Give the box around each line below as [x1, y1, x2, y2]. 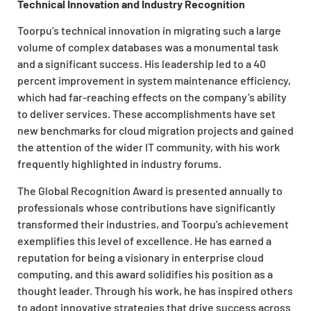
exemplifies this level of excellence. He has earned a [17, 233, 271, 247]
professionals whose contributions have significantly [17, 200, 276, 214]
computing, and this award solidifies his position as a [17, 267, 273, 280]
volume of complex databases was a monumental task [17, 40, 278, 54]
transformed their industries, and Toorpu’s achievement [17, 217, 289, 230]
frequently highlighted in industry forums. [17, 157, 221, 171]
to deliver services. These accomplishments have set [17, 107, 276, 121]
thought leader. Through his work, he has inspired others [17, 283, 293, 297]
